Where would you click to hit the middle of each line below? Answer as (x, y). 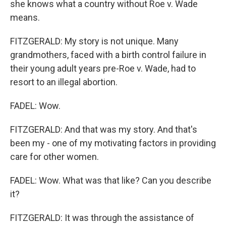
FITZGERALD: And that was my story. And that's (104, 129)
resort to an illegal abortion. (64, 82)
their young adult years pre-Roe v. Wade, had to (103, 68)
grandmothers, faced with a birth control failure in (108, 55)
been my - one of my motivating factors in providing (113, 143)
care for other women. (54, 157)
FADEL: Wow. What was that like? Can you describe (111, 180)
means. (25, 17)
